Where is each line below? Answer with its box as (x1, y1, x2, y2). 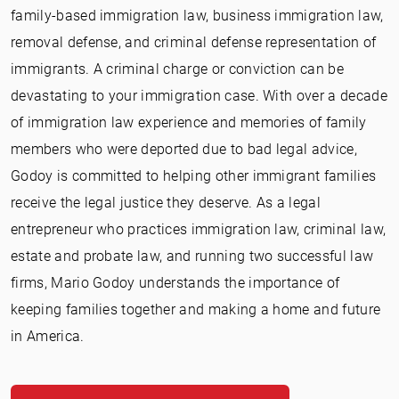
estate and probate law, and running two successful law (11, 247, 374, 265)
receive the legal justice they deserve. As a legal (11, 193, 322, 211)
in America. (11, 327, 85, 345)
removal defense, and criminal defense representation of (11, 33, 377, 51)
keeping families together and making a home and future (11, 300, 381, 318)
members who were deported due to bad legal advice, (11, 140, 358, 158)
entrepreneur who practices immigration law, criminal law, (11, 220, 387, 238)
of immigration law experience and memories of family (11, 113, 367, 131)
